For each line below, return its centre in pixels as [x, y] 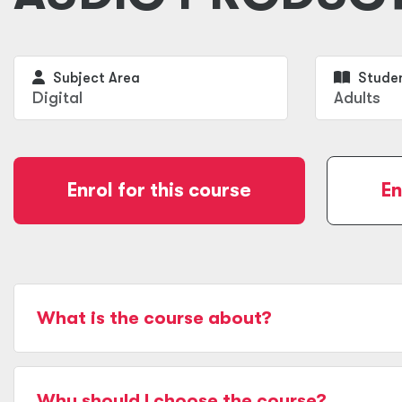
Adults [357, 98]
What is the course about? [154, 318]
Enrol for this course [159, 190]
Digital [57, 98]
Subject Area [95, 78]
